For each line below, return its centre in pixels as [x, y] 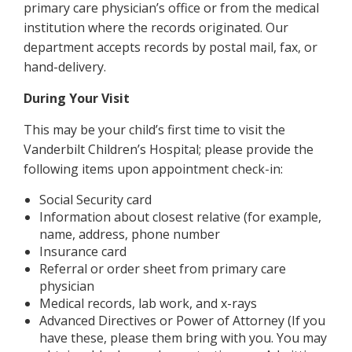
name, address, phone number [130, 234]
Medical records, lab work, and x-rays [148, 303]
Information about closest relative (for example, [180, 217]
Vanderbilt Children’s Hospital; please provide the [169, 149]
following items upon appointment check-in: [153, 169]
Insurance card [83, 251]
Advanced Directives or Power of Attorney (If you [182, 321]
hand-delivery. [65, 67]
